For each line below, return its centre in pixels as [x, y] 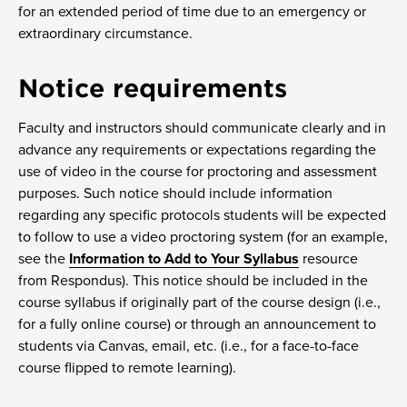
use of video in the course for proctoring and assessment [198, 172]
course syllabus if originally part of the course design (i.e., [199, 303]
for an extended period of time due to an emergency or [192, 11]
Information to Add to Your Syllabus [184, 259]
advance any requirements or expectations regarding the [197, 150]
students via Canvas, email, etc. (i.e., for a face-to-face [189, 347]
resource [328, 259]
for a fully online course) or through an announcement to [197, 325]
